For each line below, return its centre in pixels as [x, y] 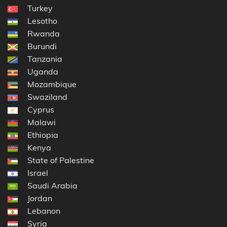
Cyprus [41, 110]
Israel [38, 173]
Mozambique [52, 84]
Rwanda [44, 34]
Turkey [40, 8]
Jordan [40, 198]
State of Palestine [61, 160]
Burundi [42, 46]
